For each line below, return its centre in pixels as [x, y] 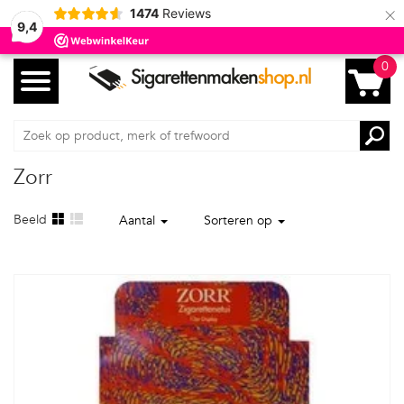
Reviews [186, 13]
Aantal [139, 220]
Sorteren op [240, 220]
